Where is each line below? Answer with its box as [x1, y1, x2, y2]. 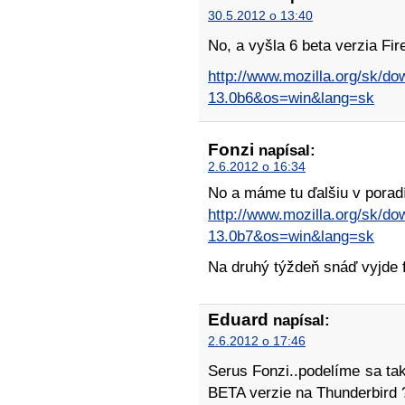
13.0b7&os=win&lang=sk [208, 228, 374, 246]
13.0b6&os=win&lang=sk [208, 89, 374, 108]
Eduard [208, 310, 268, 330]
